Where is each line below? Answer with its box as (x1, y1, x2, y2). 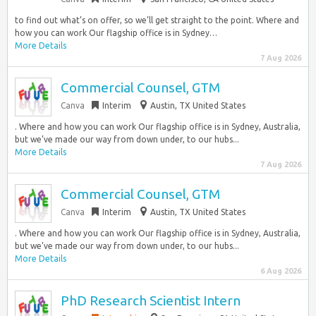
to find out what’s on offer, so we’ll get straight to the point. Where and (15, 16, 299, 25)
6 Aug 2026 (260, 267, 301, 275)
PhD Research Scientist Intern (61, 293, 241, 308)
